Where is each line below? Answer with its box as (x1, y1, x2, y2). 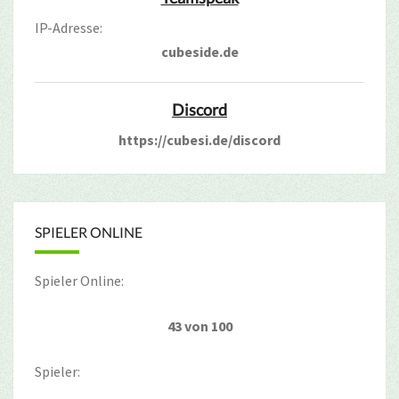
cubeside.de (160, 42, 239, 61)
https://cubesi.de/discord (118, 130, 281, 149)
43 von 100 (167, 316, 232, 335)
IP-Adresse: (35, 18, 102, 37)
